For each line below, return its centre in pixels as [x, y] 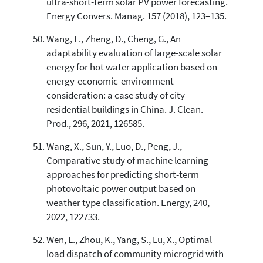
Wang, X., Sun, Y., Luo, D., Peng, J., [114, 146]
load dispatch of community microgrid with [135, 254]
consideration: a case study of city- [117, 95]
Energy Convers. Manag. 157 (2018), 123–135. [136, 16]
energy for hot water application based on [131, 67]
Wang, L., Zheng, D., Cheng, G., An [113, 39]
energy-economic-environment [110, 81]
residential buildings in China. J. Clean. [124, 109]
